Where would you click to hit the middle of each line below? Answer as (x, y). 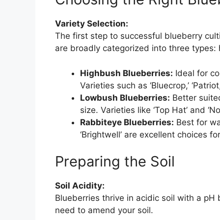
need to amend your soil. (104, 210)
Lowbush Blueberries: (125, 97)
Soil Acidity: (80, 186)
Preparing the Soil (115, 162)
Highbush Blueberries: (126, 73)
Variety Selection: (92, 24)
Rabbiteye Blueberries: (127, 122)
